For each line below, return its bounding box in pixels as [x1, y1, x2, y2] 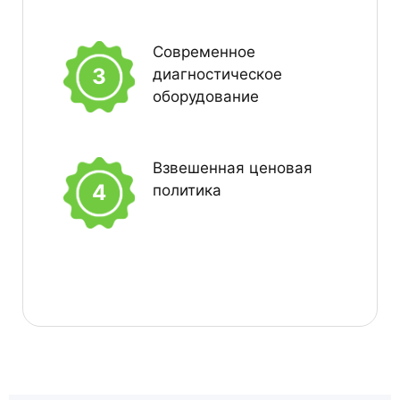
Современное [153, 42, 255, 61]
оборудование [153, 87, 259, 105]
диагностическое [153, 64, 282, 83]
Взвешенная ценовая [153, 158, 312, 177]
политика [153, 180, 221, 199]
